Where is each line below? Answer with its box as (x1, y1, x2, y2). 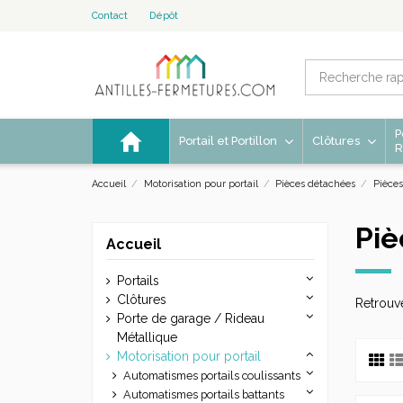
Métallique (117, 329, 177, 345)
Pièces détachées (275, 177, 359, 190)
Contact (92, 10, 128, 22)
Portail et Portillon (179, 134, 277, 148)
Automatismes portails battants (123, 387, 284, 401)
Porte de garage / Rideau (117, 310, 264, 326)
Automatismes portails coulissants (123, 368, 300, 382)
